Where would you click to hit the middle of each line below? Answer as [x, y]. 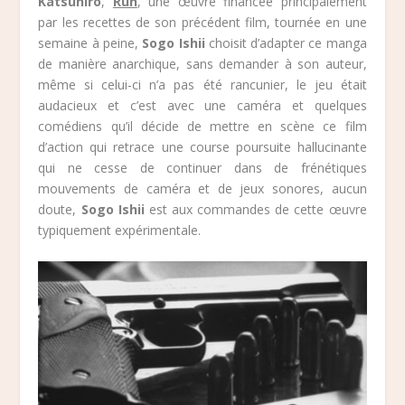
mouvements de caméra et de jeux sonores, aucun [202, 189]
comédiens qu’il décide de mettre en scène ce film [202, 127]
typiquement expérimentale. [120, 231]
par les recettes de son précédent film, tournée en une [202, 23]
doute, [60, 210]
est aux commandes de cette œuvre [255, 210]
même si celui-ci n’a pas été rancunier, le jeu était [202, 85]
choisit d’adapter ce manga [286, 43]
